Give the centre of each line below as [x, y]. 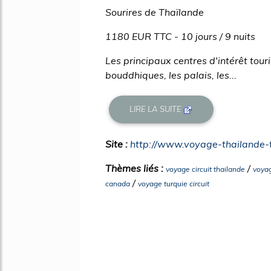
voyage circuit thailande [205, 169]
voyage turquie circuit [174, 183]
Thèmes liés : [135, 168]
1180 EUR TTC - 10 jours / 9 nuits [180, 36]
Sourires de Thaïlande [155, 12]
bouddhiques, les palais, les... [171, 75]
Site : [118, 144]
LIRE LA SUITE [157, 109]
